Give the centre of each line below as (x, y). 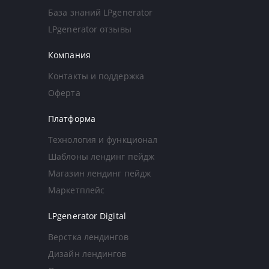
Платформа (72, 118)
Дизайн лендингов (87, 253)
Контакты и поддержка (96, 76)
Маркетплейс (77, 190)
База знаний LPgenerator (101, 12)
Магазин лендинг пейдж (100, 173)
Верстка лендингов (88, 237)
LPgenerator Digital (87, 216)
